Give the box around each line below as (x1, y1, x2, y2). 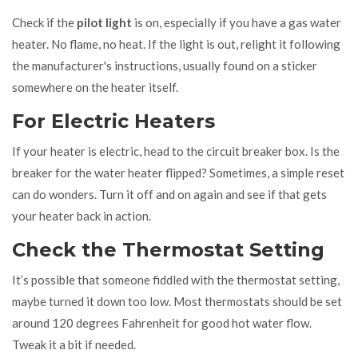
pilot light (77, 14, 132, 30)
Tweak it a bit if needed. (12, 336, 136, 352)
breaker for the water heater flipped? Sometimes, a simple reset (12, 165, 344, 180)
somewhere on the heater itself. (12, 79, 178, 94)
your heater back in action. (12, 208, 151, 223)
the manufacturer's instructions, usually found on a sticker (12, 58, 317, 73)
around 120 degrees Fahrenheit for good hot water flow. (12, 315, 312, 330)
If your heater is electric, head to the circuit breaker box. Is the (12, 143, 340, 158)
